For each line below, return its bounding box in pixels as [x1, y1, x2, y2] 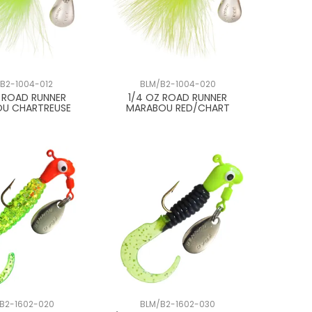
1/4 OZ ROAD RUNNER [128, 90, 228, 104]
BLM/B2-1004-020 [139, 78, 216, 90]
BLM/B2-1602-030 [140, 298, 216, 310]
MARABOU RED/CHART [125, 100, 230, 115]
